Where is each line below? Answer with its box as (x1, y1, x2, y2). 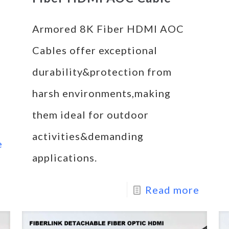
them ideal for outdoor (32, 108, 149, 121)
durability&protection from (32, 65, 172, 78)
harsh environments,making (32, 86, 171, 99)
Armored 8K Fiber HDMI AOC (32, 22, 184, 35)
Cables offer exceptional (32, 43, 157, 56)
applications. (32, 151, 97, 164)
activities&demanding (32, 129, 144, 142)
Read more (145, 183, 199, 196)
